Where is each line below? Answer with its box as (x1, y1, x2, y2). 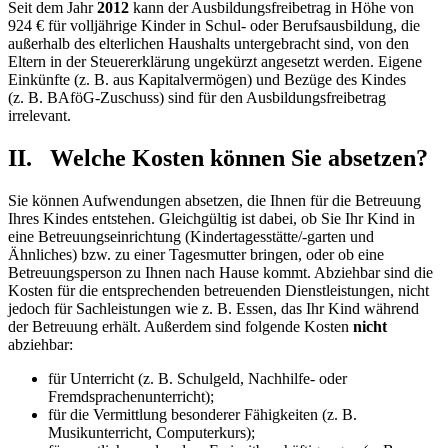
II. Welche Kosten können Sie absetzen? (8, 145, 428, 172)
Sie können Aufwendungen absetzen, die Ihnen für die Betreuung (8, 192, 421, 210)
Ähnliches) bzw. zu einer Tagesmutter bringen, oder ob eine (8, 246, 384, 264)
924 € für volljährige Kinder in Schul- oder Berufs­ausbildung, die (8, 17, 420, 35)
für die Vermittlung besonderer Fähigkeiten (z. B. (48, 406, 357, 424)
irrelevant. (8, 107, 71, 125)
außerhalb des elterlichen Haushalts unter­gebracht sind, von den (8, 35, 409, 53)
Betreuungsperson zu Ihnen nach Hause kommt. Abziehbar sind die (8, 264, 433, 282)
